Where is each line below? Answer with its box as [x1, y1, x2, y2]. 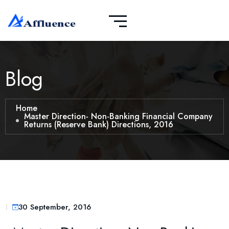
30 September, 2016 [18, 201, 91, 213]
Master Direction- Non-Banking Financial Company [24, 110, 213, 122]
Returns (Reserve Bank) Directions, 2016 [24, 119, 173, 130]
